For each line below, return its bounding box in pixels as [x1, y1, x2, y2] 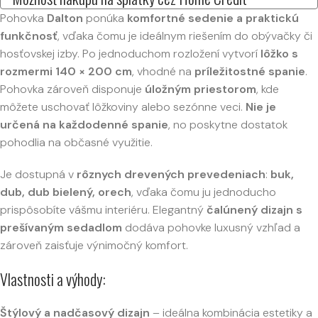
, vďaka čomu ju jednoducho [131, 184, 276, 199]
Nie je [246, 99, 276, 114]
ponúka [83, 10, 127, 26]
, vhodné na [132, 63, 194, 79]
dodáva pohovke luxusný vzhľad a [122, 219, 300, 235]
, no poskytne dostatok [168, 116, 287, 132]
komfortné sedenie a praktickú [127, 10, 299, 26]
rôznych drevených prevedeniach [77, 166, 265, 182]
